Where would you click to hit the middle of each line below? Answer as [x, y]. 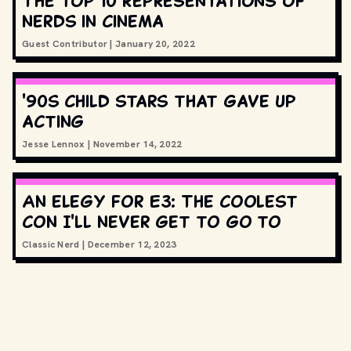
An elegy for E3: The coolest [160, 201]
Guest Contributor [65, 44]
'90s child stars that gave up [159, 101]
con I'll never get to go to [152, 221]
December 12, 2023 [132, 244]
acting [53, 121]
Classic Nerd [51, 244]
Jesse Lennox [54, 144]
